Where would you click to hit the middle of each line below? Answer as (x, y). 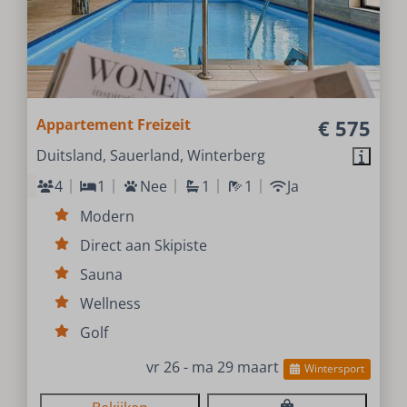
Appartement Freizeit (114, 125)
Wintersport (334, 369)
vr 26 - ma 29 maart (213, 367)
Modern (108, 217)
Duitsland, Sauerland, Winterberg (151, 156)
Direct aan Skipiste (144, 246)
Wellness (111, 304)
